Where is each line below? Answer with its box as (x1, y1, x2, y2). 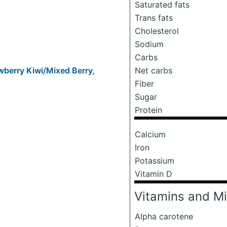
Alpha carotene (135, 211, 193, 221)
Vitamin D (135, 169, 172, 179)
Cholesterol (135, 26, 179, 36)
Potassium (135, 156, 174, 166)
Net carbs (135, 65, 172, 75)
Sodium (135, 39, 164, 49)
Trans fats (135, 13, 173, 23)
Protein (135, 105, 162, 115)
